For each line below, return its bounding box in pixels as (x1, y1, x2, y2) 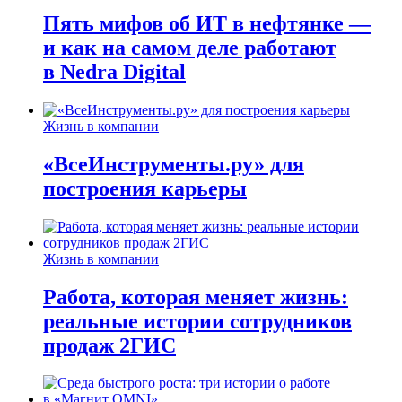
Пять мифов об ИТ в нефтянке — (43, 11, 371, 35)
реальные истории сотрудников (43, 309, 352, 333)
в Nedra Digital (43, 59, 186, 83)
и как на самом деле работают (43, 35, 336, 59)
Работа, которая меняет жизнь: (43, 284, 348, 309)
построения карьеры (43, 176, 247, 200)
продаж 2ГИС (43, 333, 176, 357)
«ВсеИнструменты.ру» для (43, 152, 304, 176)
